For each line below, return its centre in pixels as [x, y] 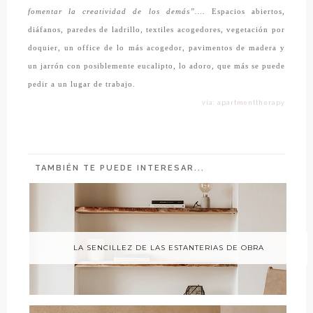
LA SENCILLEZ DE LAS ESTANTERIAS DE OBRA [168, 248]
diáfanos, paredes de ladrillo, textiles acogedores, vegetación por [156, 30]
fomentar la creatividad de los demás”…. [120, 12]
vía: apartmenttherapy [243, 103]
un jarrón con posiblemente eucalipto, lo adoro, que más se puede [156, 66]
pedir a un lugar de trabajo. [82, 85]
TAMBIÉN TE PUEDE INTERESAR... [120, 168]
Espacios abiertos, [248, 12]
